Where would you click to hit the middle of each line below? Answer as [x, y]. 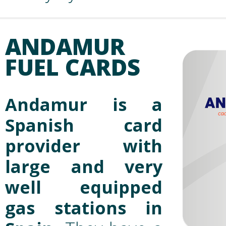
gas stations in [84, 208]
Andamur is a [84, 104]
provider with [84, 146]
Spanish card [84, 125]
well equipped [84, 187]
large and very [84, 166]
